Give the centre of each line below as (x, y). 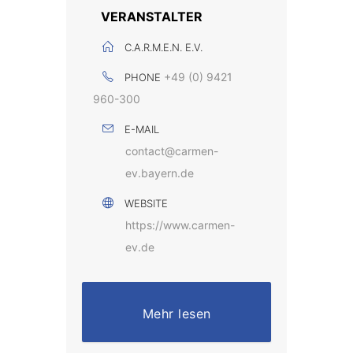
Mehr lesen (176, 313)
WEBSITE (146, 203)
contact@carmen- (172, 150)
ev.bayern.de (160, 173)
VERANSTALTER (152, 16)
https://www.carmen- (180, 225)
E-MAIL (142, 129)
